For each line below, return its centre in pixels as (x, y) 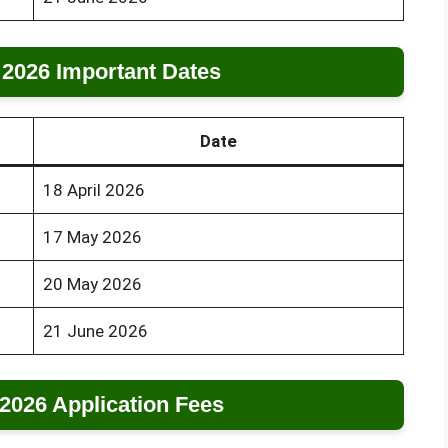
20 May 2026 (92, 283)
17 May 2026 (92, 236)
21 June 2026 (95, 330)
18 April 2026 (93, 189)
